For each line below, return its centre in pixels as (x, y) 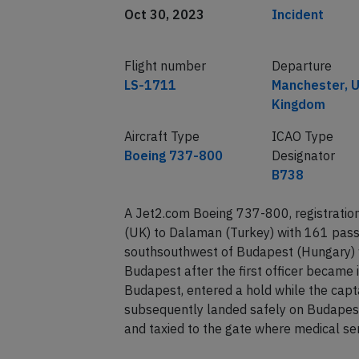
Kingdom (298, 135)
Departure (301, 97)
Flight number (165, 97)
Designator (303, 186)
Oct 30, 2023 (164, 45)
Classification (310, 26)
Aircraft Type (161, 167)
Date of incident (169, 26)
